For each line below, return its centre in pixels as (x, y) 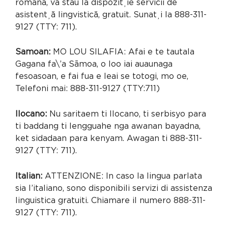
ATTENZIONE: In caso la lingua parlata (122, 176)
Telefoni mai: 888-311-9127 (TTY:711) (88, 89)
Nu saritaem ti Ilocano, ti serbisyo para (126, 114)
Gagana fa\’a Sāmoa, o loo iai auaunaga (94, 64)
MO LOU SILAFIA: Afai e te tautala (122, 52)
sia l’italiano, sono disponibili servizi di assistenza (114, 188)
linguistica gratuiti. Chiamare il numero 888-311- (110, 200)
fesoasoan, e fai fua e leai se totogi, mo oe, (102, 77)
